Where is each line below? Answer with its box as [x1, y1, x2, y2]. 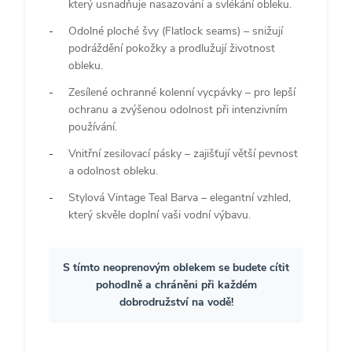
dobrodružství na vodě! [119, 294, 233, 310]
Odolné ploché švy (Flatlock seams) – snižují [68, 23, 283, 38]
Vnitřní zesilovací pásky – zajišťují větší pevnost [68, 145, 298, 161]
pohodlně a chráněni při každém [95, 277, 257, 292]
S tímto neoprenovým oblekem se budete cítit [63, 259, 289, 275]
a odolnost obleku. [68, 163, 158, 178]
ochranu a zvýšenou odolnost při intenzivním [68, 101, 288, 117]
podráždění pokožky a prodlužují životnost [68, 40, 275, 56]
